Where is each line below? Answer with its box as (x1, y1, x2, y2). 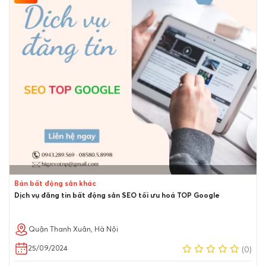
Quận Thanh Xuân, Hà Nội (28, 226, 118, 233)
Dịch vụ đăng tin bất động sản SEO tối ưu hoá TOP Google (14, 192, 220, 199)
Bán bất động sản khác (14, 180, 96, 188)
